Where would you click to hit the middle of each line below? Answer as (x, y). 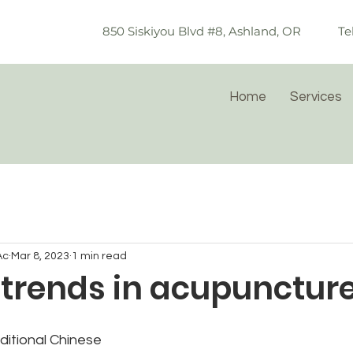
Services (316, 97)
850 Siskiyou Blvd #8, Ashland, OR (202, 31)
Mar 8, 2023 (40, 256)
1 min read (99, 256)
